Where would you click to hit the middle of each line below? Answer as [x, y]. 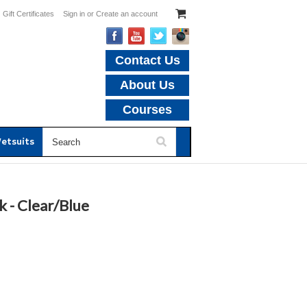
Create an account [127, 14]
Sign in [74, 14]
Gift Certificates [28, 14]
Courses [147, 110]
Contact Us [147, 60]
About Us [147, 85]
